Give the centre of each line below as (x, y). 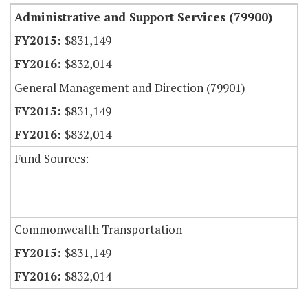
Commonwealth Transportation (98, 230)
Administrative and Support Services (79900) (143, 17)
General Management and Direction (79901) (130, 88)
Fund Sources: (52, 159)
